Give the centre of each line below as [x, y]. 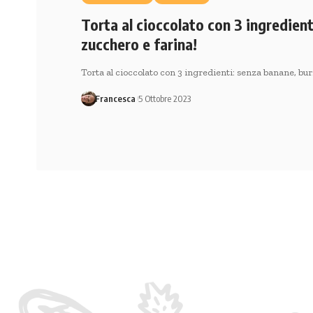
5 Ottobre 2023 [165, 99]
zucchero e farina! [139, 44]
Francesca [116, 99]
